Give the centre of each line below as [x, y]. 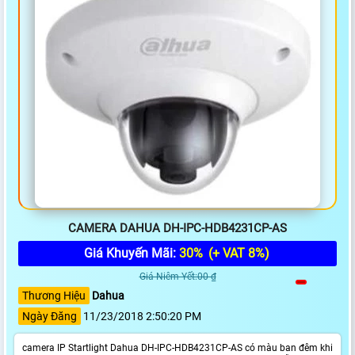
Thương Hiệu [54, 296]
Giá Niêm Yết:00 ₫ [177, 277]
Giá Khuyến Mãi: [131, 254]
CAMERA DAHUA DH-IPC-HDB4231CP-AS [177, 229]
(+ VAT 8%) [237, 254]
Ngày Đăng [50, 317]
